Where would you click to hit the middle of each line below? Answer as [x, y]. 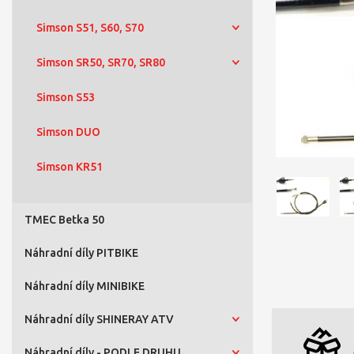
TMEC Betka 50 [64, 220]
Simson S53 [66, 97]
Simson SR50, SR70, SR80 [101, 62]
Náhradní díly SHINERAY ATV [99, 319]
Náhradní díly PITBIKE [81, 253]
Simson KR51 [70, 167]
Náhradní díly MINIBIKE [85, 286]
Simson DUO [68, 132]
